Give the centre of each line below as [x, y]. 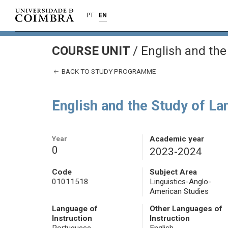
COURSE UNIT [92, 51]
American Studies [179, 192]
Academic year [177, 139]
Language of [75, 209]
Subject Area [173, 172]
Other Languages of [186, 209]
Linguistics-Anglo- [180, 182]
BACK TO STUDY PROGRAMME [108, 71]
